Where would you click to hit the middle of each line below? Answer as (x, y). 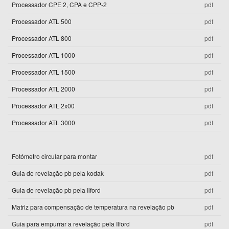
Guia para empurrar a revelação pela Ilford (71, 223)
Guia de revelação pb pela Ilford (56, 190)
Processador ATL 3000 (43, 122)
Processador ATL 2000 (43, 88)
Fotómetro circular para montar (54, 156)
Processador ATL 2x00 (43, 105)
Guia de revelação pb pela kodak (58, 173)
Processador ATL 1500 (43, 72)
